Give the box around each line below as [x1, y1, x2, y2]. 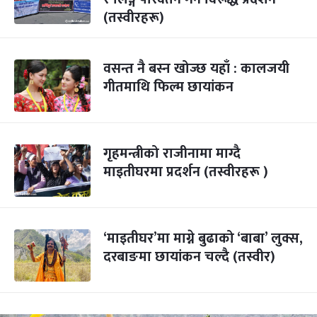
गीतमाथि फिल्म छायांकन [103, 75, 234, 99]
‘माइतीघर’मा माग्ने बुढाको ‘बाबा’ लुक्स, [103, 226, 303, 250]
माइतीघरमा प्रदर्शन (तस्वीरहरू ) [103, 160, 268, 184]
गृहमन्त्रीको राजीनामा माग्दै [103, 142, 241, 166]
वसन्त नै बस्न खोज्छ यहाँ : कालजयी [103, 57, 289, 81]
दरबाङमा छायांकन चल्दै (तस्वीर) [103, 245, 275, 269]
